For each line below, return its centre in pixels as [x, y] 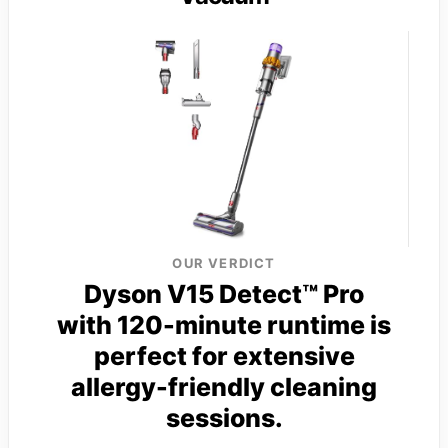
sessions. [224, 417]
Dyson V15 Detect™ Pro [224, 293]
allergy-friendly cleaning [224, 386]
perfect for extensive [224, 355]
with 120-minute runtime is [224, 324]
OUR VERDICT [224, 262]
